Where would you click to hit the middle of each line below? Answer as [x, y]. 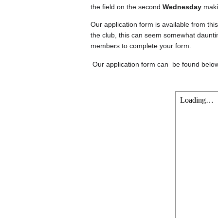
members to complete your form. [141, 46]
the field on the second [126, 7]
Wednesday [182, 7]
